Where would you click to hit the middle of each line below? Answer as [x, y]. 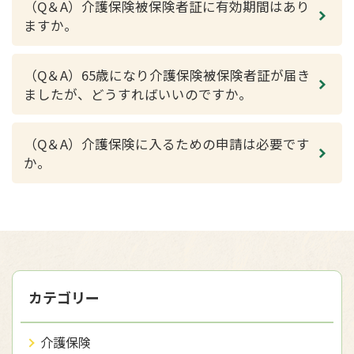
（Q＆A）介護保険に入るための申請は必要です [167, 144]
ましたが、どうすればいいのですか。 [138, 94]
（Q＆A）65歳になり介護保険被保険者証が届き [167, 75]
